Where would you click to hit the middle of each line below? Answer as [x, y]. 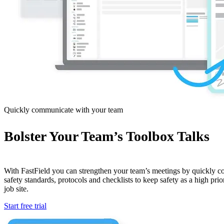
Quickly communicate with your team [63, 110]
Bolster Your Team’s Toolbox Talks [107, 136]
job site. [16, 189]
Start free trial [25, 206]
